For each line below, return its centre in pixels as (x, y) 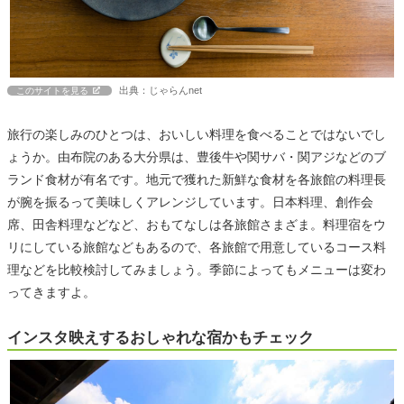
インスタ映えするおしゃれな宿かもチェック (161, 337)
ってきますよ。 (51, 292)
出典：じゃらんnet (161, 90)
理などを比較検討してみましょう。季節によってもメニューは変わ (197, 269)
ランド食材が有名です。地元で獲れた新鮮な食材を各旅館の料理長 (197, 179)
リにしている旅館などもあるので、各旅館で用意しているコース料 (197, 247)
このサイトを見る (52, 90)
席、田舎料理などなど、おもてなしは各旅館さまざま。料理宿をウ (197, 224)
